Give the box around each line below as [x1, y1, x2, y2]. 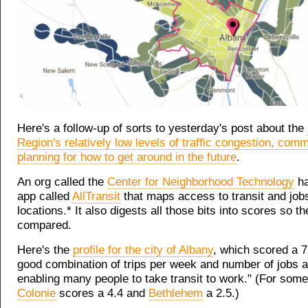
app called [17, 189, 72, 203]
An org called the [17, 175, 107, 188]
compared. [17, 218, 71, 232]
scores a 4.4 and [56, 286, 148, 300]
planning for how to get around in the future [17, 150, 236, 164]
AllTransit [72, 189, 120, 203]
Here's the [17, 243, 73, 256]
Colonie [17, 286, 56, 300]
